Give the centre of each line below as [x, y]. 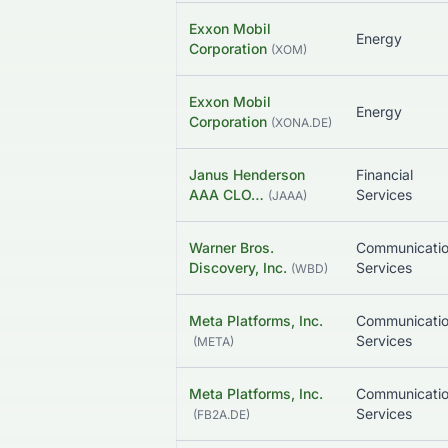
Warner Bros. [231, 248]
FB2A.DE [221, 415]
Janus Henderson [247, 175]
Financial [384, 175]
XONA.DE [301, 123]
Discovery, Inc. [238, 268]
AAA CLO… [226, 195]
